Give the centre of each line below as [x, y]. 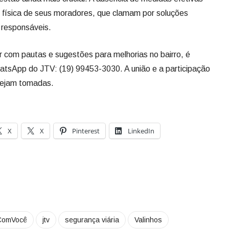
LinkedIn [141, 131]
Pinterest [86, 131]
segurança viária [92, 220]
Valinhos [148, 220]
